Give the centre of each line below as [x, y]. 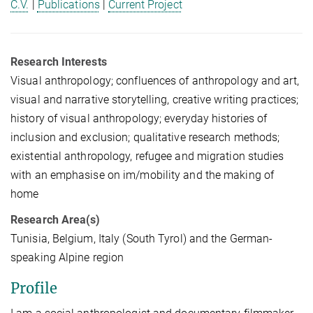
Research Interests [59, 62]
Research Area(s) [56, 220]
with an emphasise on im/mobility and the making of [143, 175]
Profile [34, 289]
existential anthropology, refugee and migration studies [147, 156]
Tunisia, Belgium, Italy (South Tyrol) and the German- [142, 239]
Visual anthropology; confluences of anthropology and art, [155, 81]
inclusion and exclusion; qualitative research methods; [145, 138]
